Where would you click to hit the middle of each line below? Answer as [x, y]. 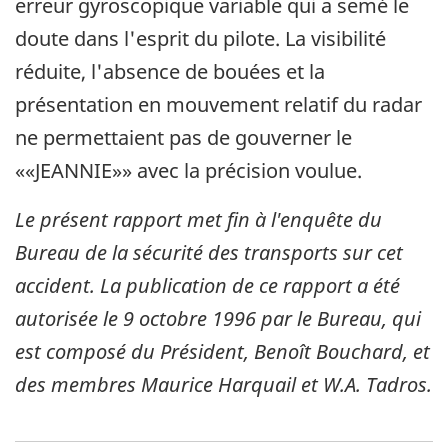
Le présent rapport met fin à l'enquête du [198, 220]
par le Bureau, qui [338, 319]
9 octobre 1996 [189, 319]
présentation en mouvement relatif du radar [218, 105]
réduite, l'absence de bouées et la [170, 72]
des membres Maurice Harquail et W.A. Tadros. [223, 385]
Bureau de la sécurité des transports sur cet [209, 253]
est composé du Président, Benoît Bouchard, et [222, 352]
